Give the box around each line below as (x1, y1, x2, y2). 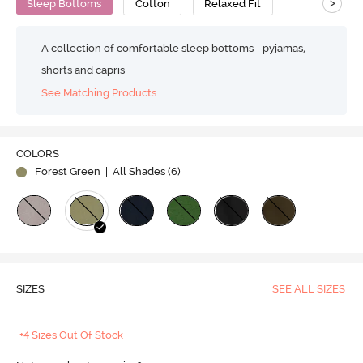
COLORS (15, 147, 59, 160)
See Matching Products (41, 87, 157, 100)
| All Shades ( (102, 165, 171, 178)
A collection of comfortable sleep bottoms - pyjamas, (41, 41, 306, 54)
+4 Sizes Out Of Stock (19, 329, 124, 342)
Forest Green (34, 165, 100, 178)
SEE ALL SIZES (271, 283, 345, 296)
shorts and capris (41, 63, 126, 76)
